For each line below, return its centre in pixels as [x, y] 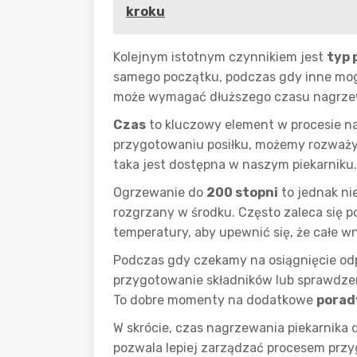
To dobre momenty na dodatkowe [215, 300]
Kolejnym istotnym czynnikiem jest [220, 57]
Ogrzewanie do [160, 192]
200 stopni [242, 192]
